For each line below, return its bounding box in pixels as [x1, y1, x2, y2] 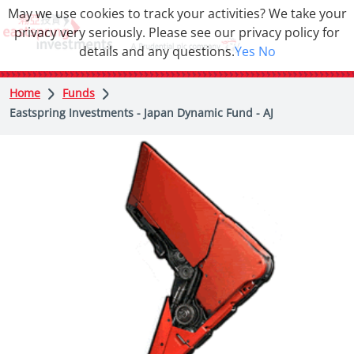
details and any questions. [78, 43, 235, 60]
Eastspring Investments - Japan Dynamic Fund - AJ [9, 105, 273, 120]
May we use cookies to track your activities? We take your [7, 5, 347, 22]
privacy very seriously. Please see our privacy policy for [14, 24, 340, 41]
